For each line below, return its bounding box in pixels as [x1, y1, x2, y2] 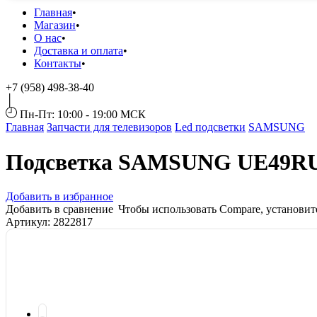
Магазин [34, 19, 76, 32]
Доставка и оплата [34, 45, 123, 57]
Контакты [34, 57, 81, 70]
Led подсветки [175, 121, 246, 134]
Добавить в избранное [6, 190, 113, 203]
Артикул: [6, 216, 53, 229]
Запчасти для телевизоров [47, 121, 172, 134]
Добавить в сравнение [6, 203, 116, 216]
